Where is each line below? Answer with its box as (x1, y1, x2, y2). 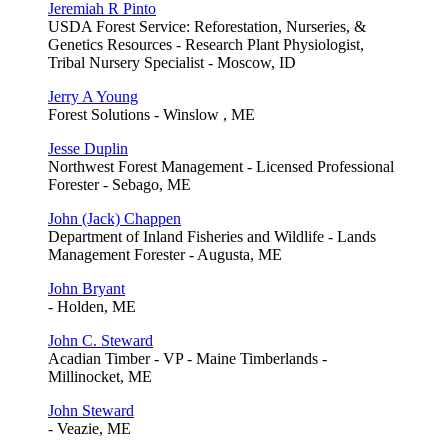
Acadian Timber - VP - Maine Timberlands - (48, 349, 327, 367)
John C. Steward (48, 331, 153, 349)
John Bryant (48, 279, 125, 297)
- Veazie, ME (48, 419, 131, 437)
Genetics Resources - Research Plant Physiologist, (48, 35, 364, 53)
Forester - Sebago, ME (48, 175, 191, 193)
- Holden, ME (48, 297, 136, 315)
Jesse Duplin (48, 139, 128, 157)
